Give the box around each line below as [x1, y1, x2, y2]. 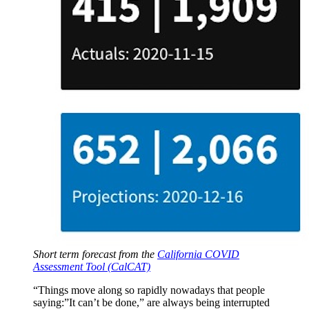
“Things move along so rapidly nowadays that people [33, 284, 265, 296]
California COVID [157, 248, 239, 260]
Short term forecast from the [33, 248, 157, 260]
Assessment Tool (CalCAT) [33, 261, 150, 272]
